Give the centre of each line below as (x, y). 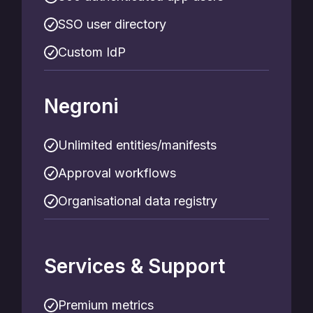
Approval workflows (117, 173)
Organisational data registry (138, 201)
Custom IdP (92, 52)
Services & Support (134, 266)
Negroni (81, 106)
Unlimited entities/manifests (137, 145)
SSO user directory (112, 24)
